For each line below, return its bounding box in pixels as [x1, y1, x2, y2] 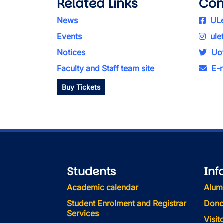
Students [67, 164, 116, 179]
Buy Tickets [62, 83, 100, 91]
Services [67, 208, 99, 218]
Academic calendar [67, 182, 138, 192]
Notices [57, 47, 85, 57]
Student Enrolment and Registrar [67, 198, 186, 208]
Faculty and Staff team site [57, 63, 154, 73]
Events [57, 31, 82, 41]
